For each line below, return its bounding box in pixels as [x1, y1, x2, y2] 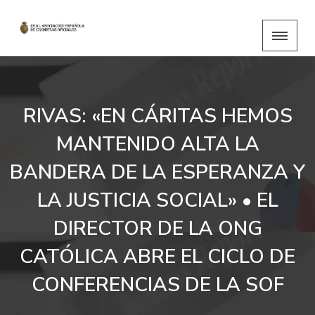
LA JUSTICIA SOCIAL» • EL [37, 187, 278, 214]
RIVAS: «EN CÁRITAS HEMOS [22, 103, 292, 129]
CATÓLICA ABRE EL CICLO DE [20, 243, 295, 270]
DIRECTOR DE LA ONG [53, 215, 262, 242]
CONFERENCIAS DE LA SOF [31, 271, 284, 298]
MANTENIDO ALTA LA [56, 131, 259, 157]
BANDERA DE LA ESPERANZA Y [10, 159, 305, 186]
